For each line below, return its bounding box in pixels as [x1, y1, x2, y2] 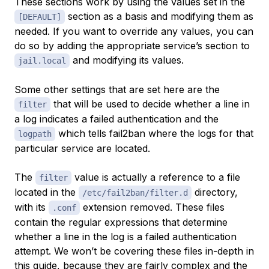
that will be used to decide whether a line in [50, 98, 250, 110]
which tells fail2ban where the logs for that [55, 127, 253, 140]
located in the [14, 186, 79, 199]
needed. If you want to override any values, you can [14, 25, 253, 38]
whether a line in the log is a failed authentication [14, 231, 237, 243]
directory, [192, 186, 238, 199]
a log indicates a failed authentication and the [14, 113, 219, 125]
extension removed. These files [80, 201, 225, 214]
